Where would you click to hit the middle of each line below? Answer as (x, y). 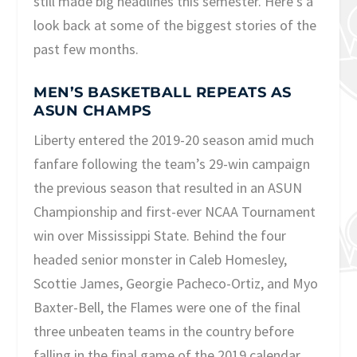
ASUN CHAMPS (92, 111)
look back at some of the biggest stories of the (175, 25)
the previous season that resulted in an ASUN (168, 188)
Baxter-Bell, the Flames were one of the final (167, 308)
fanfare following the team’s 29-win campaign (172, 164)
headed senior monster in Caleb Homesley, (161, 260)
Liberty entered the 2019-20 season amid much (174, 140)
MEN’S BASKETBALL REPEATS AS (163, 93)
